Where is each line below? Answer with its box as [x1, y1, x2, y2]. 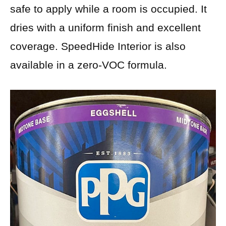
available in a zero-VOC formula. [10, 59, 167, 71]
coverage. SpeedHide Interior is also [10, 40, 186, 52]
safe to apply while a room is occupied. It [10, 3, 207, 15]
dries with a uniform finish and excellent [10, 21, 201, 33]
